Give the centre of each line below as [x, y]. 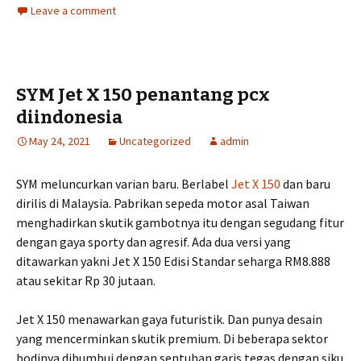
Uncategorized [155, 141]
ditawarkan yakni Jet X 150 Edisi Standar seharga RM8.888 [173, 261]
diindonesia [69, 118]
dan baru [305, 184]
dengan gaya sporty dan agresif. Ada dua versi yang [154, 242]
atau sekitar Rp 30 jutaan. [86, 281]
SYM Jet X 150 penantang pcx [143, 95]
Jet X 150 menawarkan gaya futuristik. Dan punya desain [169, 320]
